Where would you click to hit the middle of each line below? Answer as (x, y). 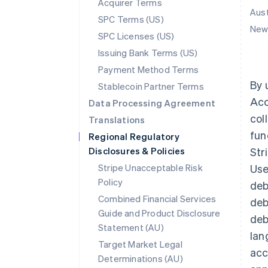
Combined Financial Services (157, 199)
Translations (117, 120)
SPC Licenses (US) (136, 36)
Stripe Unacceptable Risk (150, 167)
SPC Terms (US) (131, 19)
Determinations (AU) (141, 258)
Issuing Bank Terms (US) (148, 53)
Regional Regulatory (134, 136)
